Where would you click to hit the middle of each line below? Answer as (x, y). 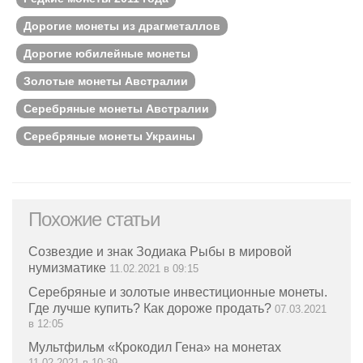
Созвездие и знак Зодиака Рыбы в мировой (160, 252)
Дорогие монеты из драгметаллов (122, 26)
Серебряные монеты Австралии (116, 109)
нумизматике (67, 268)
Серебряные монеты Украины (109, 137)
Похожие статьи (94, 220)
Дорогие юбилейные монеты (107, 54)
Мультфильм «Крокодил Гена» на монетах (155, 348)
